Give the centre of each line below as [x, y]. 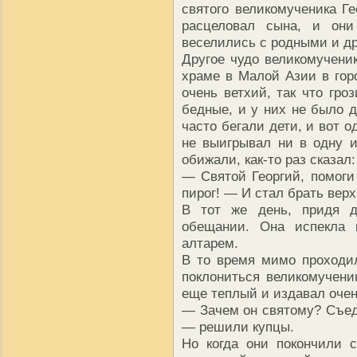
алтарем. [210, 243]
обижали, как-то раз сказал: [269, 160]
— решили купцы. [238, 327]
